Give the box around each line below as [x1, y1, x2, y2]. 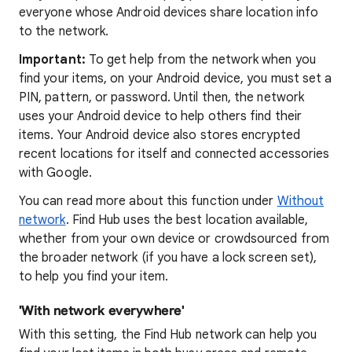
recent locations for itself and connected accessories [19, 146, 330, 162]
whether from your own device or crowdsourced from [19, 231, 329, 247]
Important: [19, 52, 86, 68]
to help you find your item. [19, 269, 169, 284]
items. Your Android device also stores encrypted [19, 127, 300, 143]
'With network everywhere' [19, 303, 184, 319]
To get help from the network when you [85, 52, 316, 68]
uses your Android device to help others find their [19, 108, 302, 124]
